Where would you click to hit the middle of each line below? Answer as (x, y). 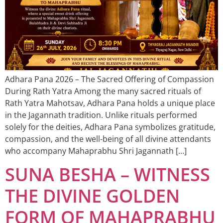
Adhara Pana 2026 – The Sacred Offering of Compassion (110, 79)
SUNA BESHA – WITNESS (108, 175)
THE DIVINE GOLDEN (92, 196)
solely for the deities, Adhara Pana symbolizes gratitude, (110, 127)
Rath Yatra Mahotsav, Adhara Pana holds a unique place (110, 103)
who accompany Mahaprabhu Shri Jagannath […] (96, 151)
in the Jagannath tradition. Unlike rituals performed (101, 115)
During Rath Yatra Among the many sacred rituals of (103, 91)
